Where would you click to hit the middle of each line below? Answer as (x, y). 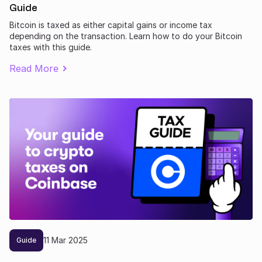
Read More (34, 68)
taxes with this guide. (51, 47)
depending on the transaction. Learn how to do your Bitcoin (126, 36)
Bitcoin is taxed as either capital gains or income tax (111, 25)
